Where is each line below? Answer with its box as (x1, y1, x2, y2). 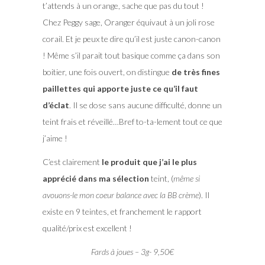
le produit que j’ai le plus (101, 157, 197, 167)
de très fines (171, 67, 220, 77)
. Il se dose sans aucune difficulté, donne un (69, 100, 222, 111)
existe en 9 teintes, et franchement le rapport (42, 206, 202, 217)
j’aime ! (42, 133, 67, 144)
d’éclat (42, 100, 69, 111)
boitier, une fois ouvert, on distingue (42, 67, 172, 77)
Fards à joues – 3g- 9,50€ (91, 247, 174, 257)
